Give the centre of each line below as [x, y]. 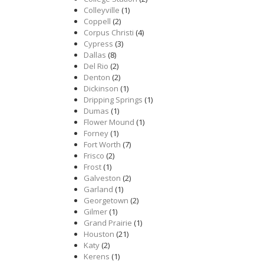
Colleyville [102, 10]
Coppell [97, 21]
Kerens [97, 256]
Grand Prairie [108, 223]
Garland [98, 189]
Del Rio [96, 66]
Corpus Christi [109, 32]
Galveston [102, 178]
